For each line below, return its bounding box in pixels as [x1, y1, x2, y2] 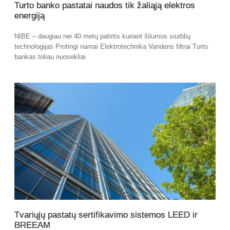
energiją [14, 11, 45, 21]
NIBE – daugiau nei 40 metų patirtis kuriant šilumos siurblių [14, 32, 190, 41]
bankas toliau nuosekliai [14, 53, 86, 61]
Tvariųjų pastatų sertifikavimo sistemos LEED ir [14, 209, 198, 220]
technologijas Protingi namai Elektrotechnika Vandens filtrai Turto [14, 43, 208, 51]
